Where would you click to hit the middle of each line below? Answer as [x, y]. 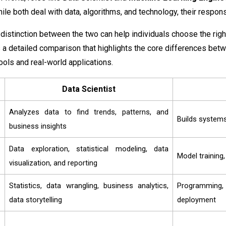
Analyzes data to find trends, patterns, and [89, 112]
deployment [196, 200]
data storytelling [36, 200]
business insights [38, 126]
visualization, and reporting [53, 163]
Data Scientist [89, 89]
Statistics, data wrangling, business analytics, [89, 186]
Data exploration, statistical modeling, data [89, 149]
